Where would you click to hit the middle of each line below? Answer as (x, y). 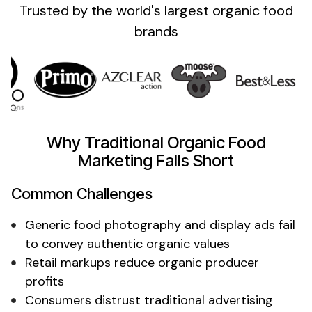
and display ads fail (238, 225)
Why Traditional (107, 142)
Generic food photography (103, 225)
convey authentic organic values (136, 243)
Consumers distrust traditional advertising (149, 300)
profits (45, 281)
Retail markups (68, 262)
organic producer (209, 262)
